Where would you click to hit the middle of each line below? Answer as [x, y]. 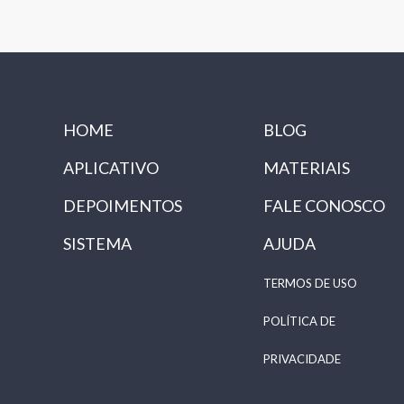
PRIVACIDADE [302, 359]
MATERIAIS [306, 168]
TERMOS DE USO [310, 283]
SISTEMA [97, 243]
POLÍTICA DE [299, 321]
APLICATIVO [111, 168]
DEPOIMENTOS [123, 206]
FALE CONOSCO [324, 206]
